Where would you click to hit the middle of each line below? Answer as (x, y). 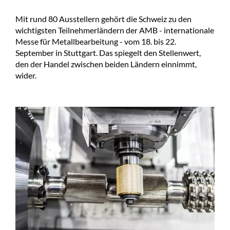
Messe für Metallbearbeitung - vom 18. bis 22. (96, 42)
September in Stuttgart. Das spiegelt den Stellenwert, (108, 53)
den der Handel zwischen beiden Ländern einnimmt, (106, 64)
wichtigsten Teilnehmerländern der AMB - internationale (115, 30)
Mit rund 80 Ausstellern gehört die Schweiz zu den (103, 19)
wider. (26, 75)
